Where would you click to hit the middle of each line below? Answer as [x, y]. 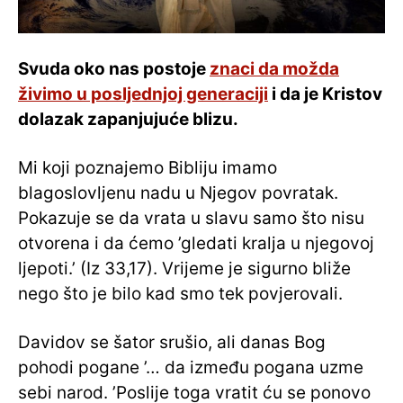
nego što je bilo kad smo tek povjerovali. [180, 294]
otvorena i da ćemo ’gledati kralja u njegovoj [196, 244]
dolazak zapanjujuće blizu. [128, 120]
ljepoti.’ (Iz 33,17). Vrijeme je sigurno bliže [184, 269]
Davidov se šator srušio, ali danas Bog [172, 343]
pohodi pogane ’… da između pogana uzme [191, 368]
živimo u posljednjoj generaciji [143, 94]
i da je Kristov [325, 94]
